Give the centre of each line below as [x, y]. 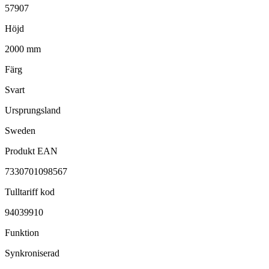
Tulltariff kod [30, 192]
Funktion [22, 232]
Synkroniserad [32, 253]
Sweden [20, 130]
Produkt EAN [31, 151]
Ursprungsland [33, 110]
